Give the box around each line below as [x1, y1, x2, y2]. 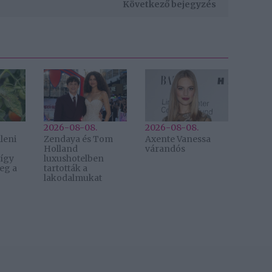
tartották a [44, 162, 88, 174]
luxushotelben [44, 152, 104, 164]
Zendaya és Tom [44, 133, 114, 144]
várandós [144, 143, 185, 154]
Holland [44, 143, 78, 154]
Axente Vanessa [144, 133, 211, 144]
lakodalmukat [44, 172, 103, 183]
